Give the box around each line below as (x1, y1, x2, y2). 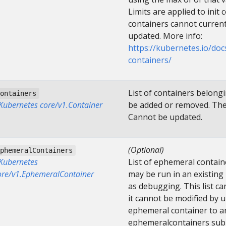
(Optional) (128, 144, 164, 155)
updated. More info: (128, 30, 202, 41)
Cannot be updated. (128, 111, 202, 123)
